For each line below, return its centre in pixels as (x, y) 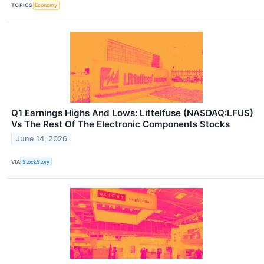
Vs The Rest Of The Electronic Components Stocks (121, 124)
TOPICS (22, 5)
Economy (46, 5)
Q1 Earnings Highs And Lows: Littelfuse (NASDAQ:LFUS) (132, 113)
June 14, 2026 (42, 138)
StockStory (36, 161)
